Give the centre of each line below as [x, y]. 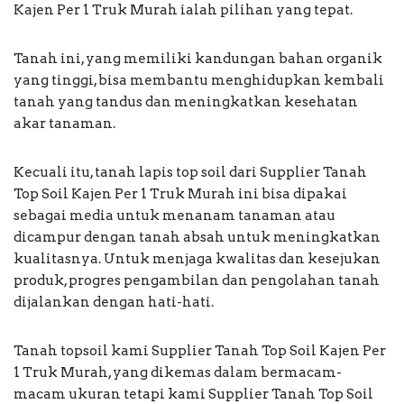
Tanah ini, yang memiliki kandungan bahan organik [198, 58]
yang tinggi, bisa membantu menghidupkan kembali [199, 80]
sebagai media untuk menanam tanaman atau [174, 215]
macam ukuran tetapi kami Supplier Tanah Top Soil [193, 394]
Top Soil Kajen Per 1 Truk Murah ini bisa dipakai [180, 193]
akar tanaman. [64, 123]
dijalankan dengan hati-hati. [114, 302]
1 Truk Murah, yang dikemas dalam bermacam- [178, 372]
